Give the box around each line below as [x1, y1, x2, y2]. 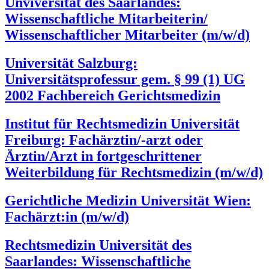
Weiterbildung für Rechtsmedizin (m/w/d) [5, 164, 263, 180]
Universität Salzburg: [5, 55, 138, 71]
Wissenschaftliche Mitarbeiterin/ [5, 10, 208, 26]
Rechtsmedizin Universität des [5, 237, 192, 253]
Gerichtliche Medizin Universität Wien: [5, 192, 251, 208]
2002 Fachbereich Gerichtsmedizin [5, 87, 220, 103]
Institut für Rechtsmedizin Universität [5, 115, 240, 131]
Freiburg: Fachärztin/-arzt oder [5, 131, 203, 148]
